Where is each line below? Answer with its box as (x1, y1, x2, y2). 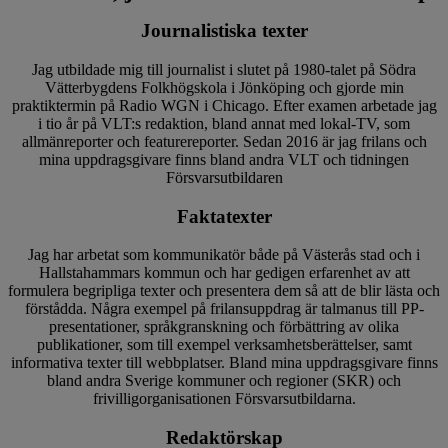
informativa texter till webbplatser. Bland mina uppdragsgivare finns (10, 354, 438, 372)
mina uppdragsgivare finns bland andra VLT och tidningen (39, 150, 409, 168)
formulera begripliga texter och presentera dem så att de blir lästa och (8, 282, 440, 300)
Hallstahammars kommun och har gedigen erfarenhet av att (38, 264, 410, 282)
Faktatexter (176, 205, 272, 227)
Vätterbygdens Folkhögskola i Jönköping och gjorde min (44, 78, 404, 96)
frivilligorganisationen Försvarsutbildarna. (92, 390, 356, 408)
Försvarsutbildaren (165, 168, 283, 186)
